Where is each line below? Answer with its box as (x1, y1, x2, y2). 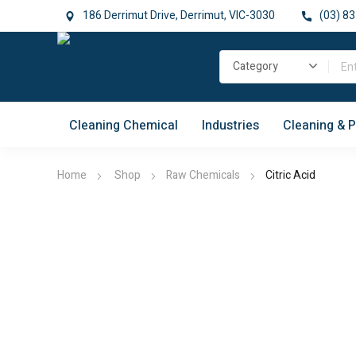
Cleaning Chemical (69, 115, 178, 135)
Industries (202, 115, 259, 135)
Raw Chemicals (166, 167, 240, 184)
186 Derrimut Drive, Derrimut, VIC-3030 (83, 7, 275, 24)
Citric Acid (265, 167, 315, 184)
